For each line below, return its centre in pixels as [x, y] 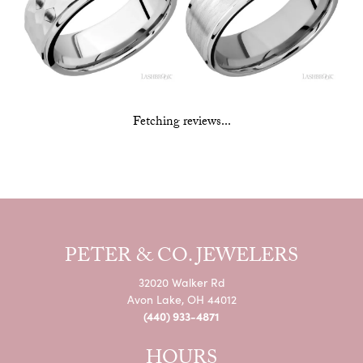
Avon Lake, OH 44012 [181, 299]
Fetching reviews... [181, 122]
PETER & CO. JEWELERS [181, 258]
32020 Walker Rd [181, 282]
